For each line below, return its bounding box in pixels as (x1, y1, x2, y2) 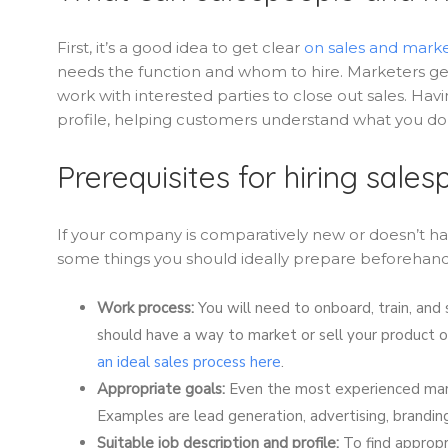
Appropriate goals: (97, 378, 225, 399)
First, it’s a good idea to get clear (57, 37, 304, 57)
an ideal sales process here (97, 351, 281, 372)
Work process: (97, 297, 194, 318)
